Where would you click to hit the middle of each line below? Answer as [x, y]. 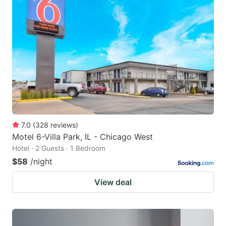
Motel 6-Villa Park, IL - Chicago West [82, 137]
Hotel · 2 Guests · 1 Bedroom [59, 148]
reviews [63, 125]
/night [41, 162]
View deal [113, 182]
